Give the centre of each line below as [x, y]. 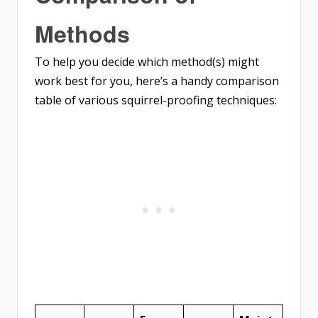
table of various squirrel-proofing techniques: [156, 100]
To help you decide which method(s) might [147, 61]
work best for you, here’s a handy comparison [157, 81]
